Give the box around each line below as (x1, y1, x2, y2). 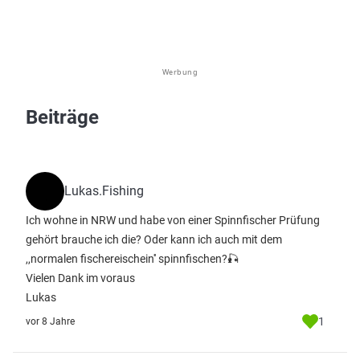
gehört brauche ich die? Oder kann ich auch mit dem (26, 233, 282, 246)
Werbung (162, 67, 198, 77)
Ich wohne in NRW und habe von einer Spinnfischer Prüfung (26, 214, 320, 227)
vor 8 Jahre (26, 316, 75, 327)
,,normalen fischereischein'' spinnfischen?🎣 (26, 252, 239, 265)
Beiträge (26, 106, 99, 129)
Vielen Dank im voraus (26, 272, 135, 284)
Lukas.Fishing (64, 183, 144, 198)
